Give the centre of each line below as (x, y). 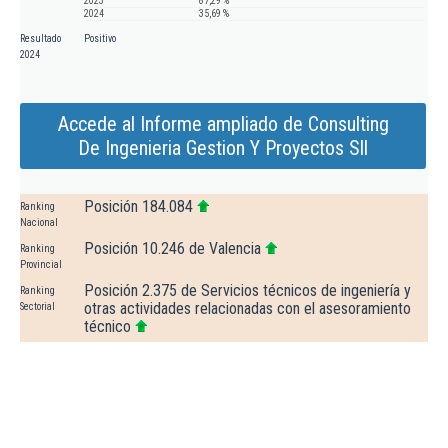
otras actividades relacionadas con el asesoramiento (247, 309)
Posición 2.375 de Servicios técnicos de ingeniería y (247, 291)
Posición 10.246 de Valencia (172, 249)
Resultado (40, 39)
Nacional (39, 223)
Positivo (100, 39)
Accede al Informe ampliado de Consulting (223, 124)
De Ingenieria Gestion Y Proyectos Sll (223, 148)
